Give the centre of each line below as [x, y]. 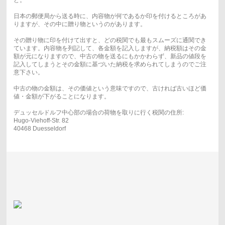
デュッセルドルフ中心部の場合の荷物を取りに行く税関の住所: [98, 113]
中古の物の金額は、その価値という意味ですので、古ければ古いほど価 [110, 89]
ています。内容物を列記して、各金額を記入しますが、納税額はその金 [110, 48]
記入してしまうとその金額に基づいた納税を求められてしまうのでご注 [110, 65]
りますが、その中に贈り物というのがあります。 [80, 24]
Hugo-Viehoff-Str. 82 [41, 121]
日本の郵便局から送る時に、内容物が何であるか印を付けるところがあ [110, 16]
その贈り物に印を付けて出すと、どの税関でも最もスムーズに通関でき [110, 40]
